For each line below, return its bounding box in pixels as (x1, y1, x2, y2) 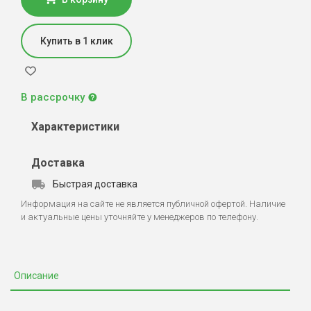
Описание (14, 270, 59, 281)
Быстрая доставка (53, 178, 137, 190)
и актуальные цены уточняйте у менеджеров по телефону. (21, 212, 258, 222)
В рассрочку (21, 91, 85, 103)
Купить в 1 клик (40, 35, 113, 47)
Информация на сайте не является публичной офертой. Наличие (21, 199, 285, 209)
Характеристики (31, 120, 119, 133)
